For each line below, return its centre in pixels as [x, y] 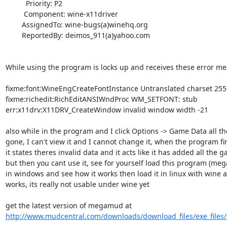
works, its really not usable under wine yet [78, 184]
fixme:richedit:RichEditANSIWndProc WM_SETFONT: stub [102, 99]
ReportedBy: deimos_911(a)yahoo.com [13, 35]
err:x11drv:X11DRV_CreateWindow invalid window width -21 [108, 109]
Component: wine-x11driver [14, 14]
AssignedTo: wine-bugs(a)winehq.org [13, 24]
